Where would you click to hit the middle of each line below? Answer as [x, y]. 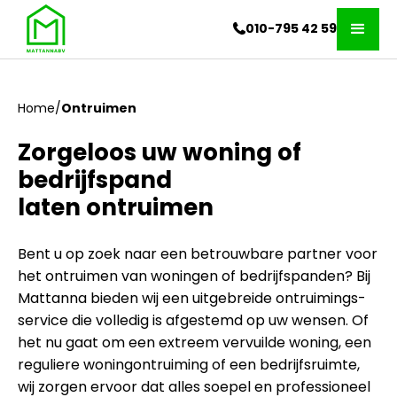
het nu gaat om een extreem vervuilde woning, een [195, 343]
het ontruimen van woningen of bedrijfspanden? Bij [194, 276]
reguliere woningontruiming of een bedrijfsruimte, [189, 365]
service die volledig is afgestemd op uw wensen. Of [193, 320]
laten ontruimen [116, 207]
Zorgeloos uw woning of [160, 152]
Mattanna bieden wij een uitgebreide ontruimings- [192, 298]
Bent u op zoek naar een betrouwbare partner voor [198, 254]
